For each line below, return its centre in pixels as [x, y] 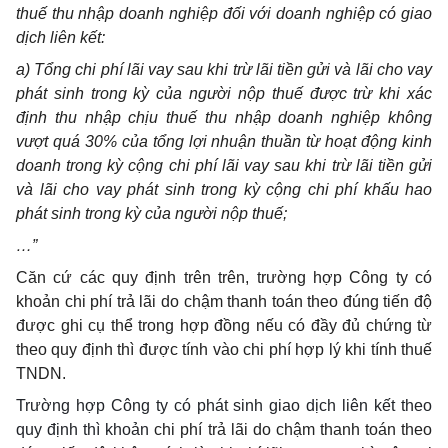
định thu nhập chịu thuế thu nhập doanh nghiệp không [224, 117]
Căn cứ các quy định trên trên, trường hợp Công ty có [224, 277]
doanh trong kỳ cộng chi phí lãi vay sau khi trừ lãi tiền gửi [224, 165]
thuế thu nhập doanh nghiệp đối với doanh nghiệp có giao [224, 13]
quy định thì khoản [85, 429]
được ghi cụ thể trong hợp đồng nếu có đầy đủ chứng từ [224, 325]
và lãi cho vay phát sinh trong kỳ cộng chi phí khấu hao [224, 189]
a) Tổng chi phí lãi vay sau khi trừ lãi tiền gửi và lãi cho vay [224, 69]
